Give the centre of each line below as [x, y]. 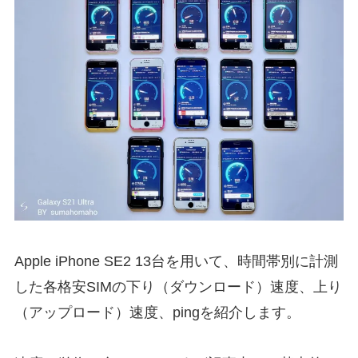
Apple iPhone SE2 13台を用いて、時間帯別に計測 [176, 262]
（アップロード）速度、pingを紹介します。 [157, 313]
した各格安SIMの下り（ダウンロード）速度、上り [178, 287]
